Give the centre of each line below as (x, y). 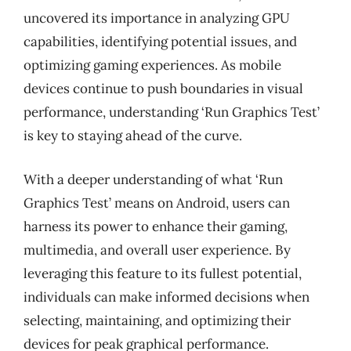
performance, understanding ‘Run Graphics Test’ (172, 112)
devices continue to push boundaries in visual (163, 89)
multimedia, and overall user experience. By (157, 250)
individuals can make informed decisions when (166, 297)
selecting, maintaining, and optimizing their (157, 320)
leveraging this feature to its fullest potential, (163, 273)
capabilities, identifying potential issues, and (160, 42)
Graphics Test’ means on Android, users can (157, 203)
